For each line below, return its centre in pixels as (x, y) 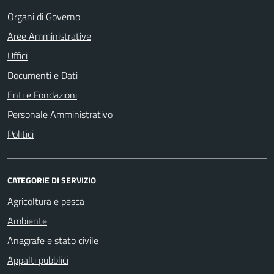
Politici (20, 134)
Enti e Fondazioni (42, 95)
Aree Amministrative (49, 36)
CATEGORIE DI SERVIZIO (52, 180)
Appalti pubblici (38, 260)
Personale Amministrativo (60, 114)
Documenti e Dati (43, 75)
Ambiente (27, 221)
